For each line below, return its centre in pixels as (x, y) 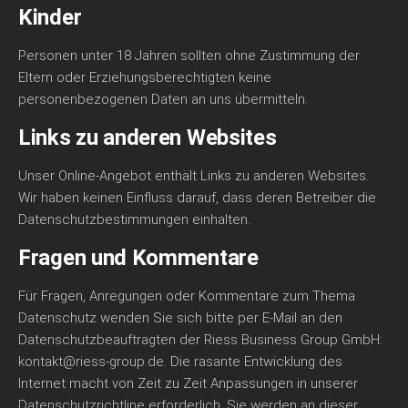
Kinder (50, 17)
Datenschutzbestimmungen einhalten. (134, 219)
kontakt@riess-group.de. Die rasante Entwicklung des (180, 362)
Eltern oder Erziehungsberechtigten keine (145, 77)
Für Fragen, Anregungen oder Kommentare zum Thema (187, 296)
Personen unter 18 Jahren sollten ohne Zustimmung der (189, 56)
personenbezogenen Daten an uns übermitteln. (163, 99)
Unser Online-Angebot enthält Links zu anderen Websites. (194, 176)
